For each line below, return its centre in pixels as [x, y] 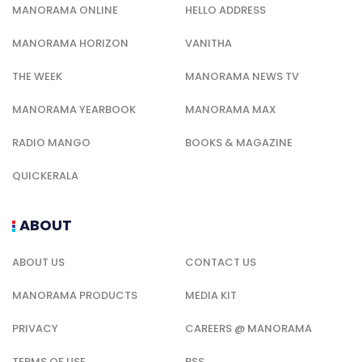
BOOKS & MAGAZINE [239, 143]
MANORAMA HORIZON [70, 44]
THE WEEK [37, 77]
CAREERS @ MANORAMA [248, 329]
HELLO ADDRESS [225, 11]
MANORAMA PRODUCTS [75, 296]
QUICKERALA [45, 176]
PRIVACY [35, 329]
